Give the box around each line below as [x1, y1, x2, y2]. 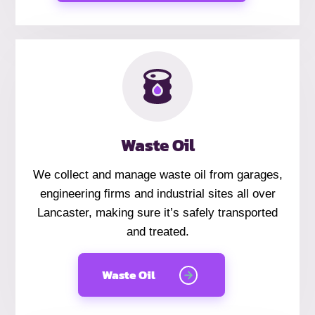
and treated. [126, 225, 189, 239]
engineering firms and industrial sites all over [39, 187, 276, 201]
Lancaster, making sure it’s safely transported [37, 206, 278, 220]
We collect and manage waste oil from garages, [32, 168, 283, 182]
